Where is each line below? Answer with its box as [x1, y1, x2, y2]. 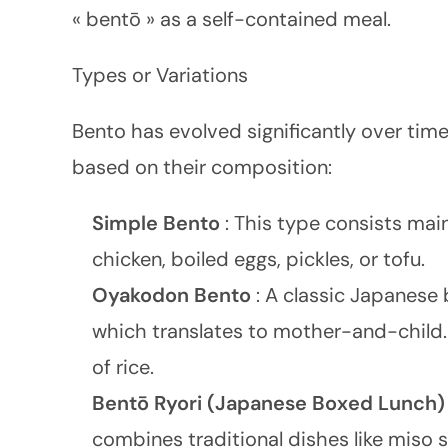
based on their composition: [72, 154, 332, 180]
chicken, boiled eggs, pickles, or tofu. [92, 246, 425, 272]
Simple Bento [92, 210, 225, 236]
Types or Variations [72, 62, 248, 88]
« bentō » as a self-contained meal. [72, 6, 391, 32]
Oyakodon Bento [92, 282, 256, 308]
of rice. [92, 354, 154, 380]
